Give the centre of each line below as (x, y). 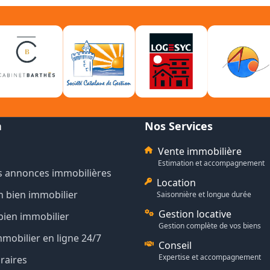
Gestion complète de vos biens (210, 226)
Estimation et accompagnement (211, 163)
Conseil (175, 245)
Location (176, 183)
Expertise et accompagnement (210, 257)
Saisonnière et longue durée (204, 194)
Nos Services (179, 126)
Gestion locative (195, 214)
